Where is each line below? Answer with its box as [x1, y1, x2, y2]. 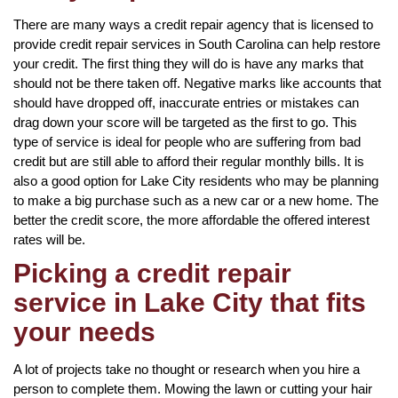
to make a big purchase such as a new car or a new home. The [13, 192, 378, 208]
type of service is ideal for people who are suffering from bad [13, 133, 361, 149]
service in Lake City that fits [13, 287, 366, 317]
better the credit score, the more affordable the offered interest [13, 211, 370, 227]
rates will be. [13, 231, 85, 247]
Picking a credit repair [13, 258, 291, 288]
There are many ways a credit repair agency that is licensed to [13, 16, 373, 32]
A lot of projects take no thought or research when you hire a [13, 361, 360, 377]
